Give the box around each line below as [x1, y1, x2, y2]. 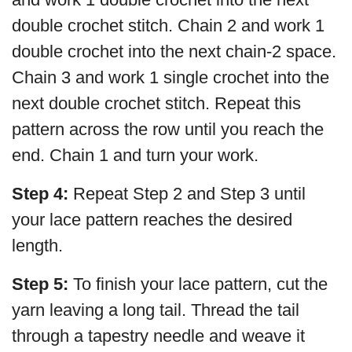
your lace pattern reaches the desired [12, 209, 292, 229]
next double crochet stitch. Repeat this [12, 93, 301, 113]
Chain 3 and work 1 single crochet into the [12, 67, 329, 87]
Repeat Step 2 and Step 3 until [68, 183, 306, 203]
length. [12, 235, 63, 255]
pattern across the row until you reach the [12, 119, 324, 139]
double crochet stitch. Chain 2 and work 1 [12, 15, 324, 35]
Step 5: [12, 273, 68, 294]
